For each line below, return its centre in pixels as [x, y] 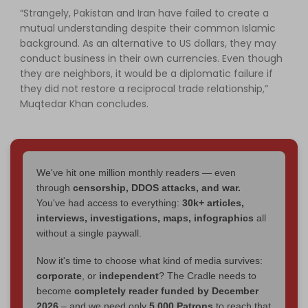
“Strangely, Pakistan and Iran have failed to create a [144, 13]
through [55, 187]
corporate [59, 275]
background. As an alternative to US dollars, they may [148, 43]
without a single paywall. [89, 233]
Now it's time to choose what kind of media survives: [150, 260]
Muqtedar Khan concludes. [84, 103]
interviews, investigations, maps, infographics [145, 218]
